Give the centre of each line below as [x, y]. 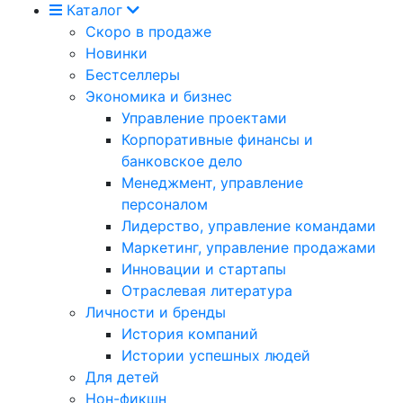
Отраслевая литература [207, 291]
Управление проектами [204, 118]
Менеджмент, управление [212, 183]
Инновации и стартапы [204, 269]
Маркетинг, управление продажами [249, 248]
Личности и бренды [156, 313]
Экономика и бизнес [159, 97]
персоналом [165, 205]
